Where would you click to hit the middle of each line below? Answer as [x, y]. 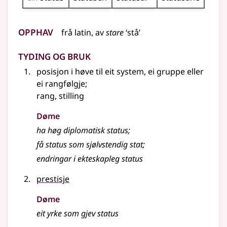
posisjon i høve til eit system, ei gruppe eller [120, 72]
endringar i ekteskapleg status [90, 159]
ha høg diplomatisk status [82, 130]
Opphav [36, 31]
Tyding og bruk [54, 55]
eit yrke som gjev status [78, 214]
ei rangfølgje [61, 84]
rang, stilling [60, 96]
